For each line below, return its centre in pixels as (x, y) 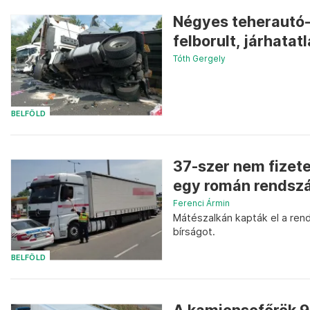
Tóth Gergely (199, 58)
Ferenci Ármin (201, 203)
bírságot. (194, 231)
